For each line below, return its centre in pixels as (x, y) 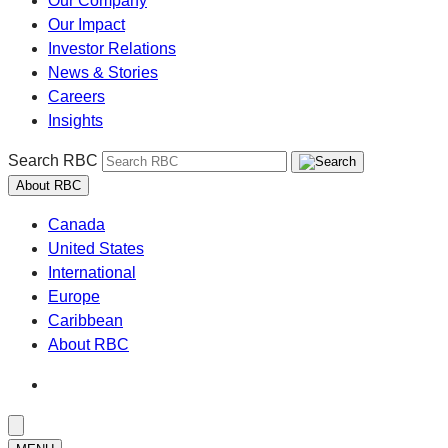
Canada (76, 224)
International (92, 272)
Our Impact (86, 24)
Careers (76, 96)
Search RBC (53, 160)
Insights (75, 120)
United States (96, 248)
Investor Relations (112, 48)
